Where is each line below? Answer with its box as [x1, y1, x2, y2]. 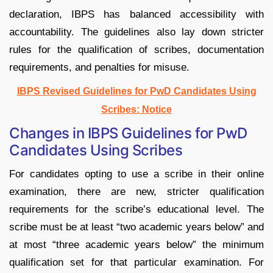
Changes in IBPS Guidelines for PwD [9, 124, 247, 142]
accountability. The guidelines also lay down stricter [9, 26, 264, 38]
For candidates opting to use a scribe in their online [9, 168, 264, 180]
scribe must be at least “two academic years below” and [9, 221, 264, 233]
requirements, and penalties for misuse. [9, 61, 190, 73]
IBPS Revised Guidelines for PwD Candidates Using [16, 85, 257, 96]
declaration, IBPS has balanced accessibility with [9, 8, 264, 20]
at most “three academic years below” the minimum [9, 238, 264, 250]
